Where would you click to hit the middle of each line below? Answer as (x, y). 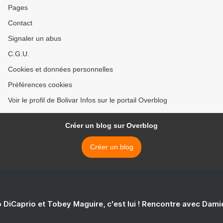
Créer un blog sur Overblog (111, 125)
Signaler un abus (35, 38)
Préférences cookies (40, 85)
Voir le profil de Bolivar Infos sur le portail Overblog (88, 100)
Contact (20, 23)
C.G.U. (19, 54)
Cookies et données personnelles (60, 69)
